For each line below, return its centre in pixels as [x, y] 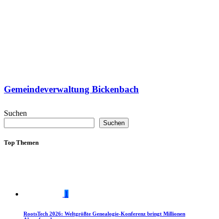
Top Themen [21, 143]
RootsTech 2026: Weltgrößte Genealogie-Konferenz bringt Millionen [104, 214]
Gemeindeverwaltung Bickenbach [71, 89]
